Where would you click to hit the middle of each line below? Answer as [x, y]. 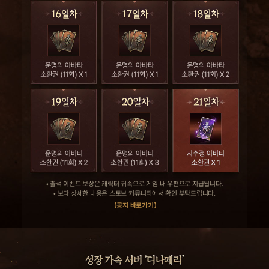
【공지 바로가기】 [135, 205]
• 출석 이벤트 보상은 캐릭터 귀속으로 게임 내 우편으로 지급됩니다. [134, 183]
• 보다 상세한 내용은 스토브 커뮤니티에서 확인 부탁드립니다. [134, 193]
